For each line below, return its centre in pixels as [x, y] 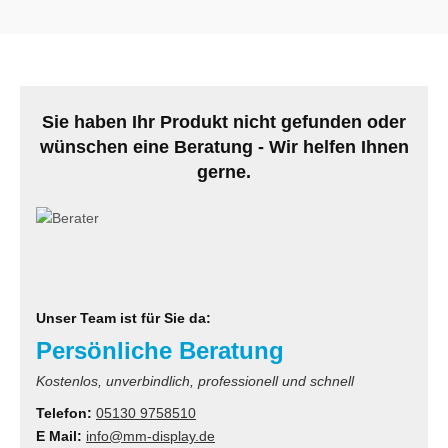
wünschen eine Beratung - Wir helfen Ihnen [224, 146]
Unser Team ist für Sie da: [123, 317]
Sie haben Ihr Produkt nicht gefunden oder [224, 121]
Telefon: [64, 412]
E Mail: [59, 435]
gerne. [224, 171]
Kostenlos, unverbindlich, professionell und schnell [195, 380]
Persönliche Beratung [160, 350]
